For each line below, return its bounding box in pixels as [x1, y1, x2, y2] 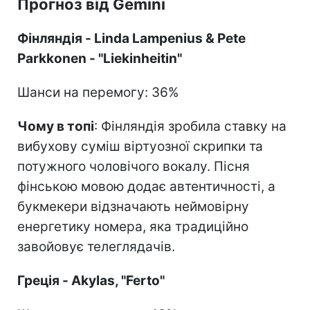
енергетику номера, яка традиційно [17, 218, 248, 235]
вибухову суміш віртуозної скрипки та [17, 138, 263, 154]
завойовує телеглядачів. [17, 238, 175, 255]
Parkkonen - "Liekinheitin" [17, 50, 182, 66]
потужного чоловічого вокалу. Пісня [17, 158, 250, 174]
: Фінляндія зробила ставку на [94, 118, 286, 134]
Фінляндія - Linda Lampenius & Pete [17, 30, 246, 46]
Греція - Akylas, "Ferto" [17, 272, 165, 289]
